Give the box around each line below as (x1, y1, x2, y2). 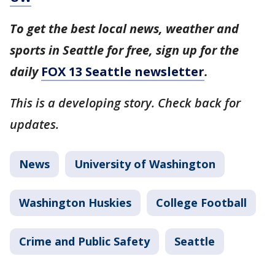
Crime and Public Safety (19, 233, 150, 249)
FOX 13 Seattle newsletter (41, 63, 204, 80)
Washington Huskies (19, 195, 131, 210)
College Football (156, 195, 247, 210)
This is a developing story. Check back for (10, 94, 241, 111)
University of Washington (74, 156, 215, 171)
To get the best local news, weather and (10, 20, 239, 37)
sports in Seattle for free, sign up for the (10, 41, 239, 58)
